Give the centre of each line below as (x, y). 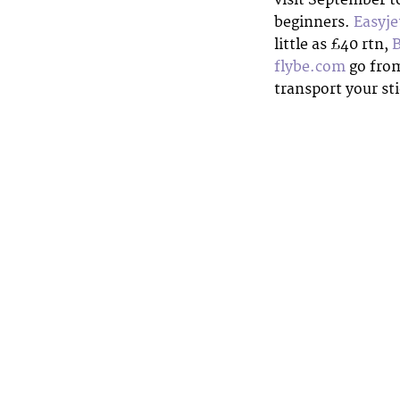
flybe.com (310, 67)
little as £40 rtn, (333, 44)
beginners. (314, 22)
